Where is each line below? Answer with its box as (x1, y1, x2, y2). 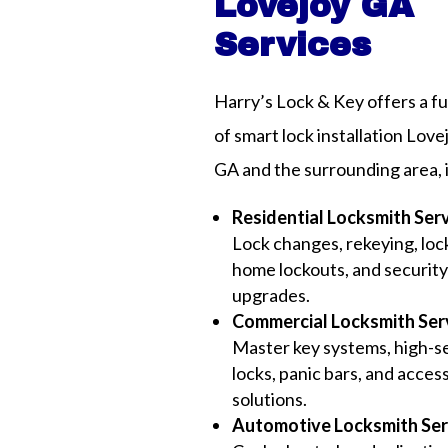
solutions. (232, 388, 308, 411)
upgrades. (232, 284, 311, 307)
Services (214, 26, 372, 63)
